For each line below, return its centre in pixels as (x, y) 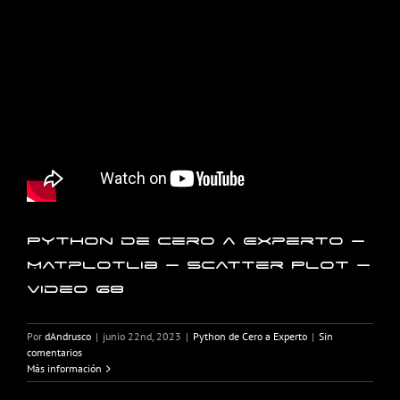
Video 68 (75, 289)
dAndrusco (68, 337)
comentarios (54, 353)
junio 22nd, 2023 (142, 337)
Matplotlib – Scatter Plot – (199, 265)
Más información (64, 369)
